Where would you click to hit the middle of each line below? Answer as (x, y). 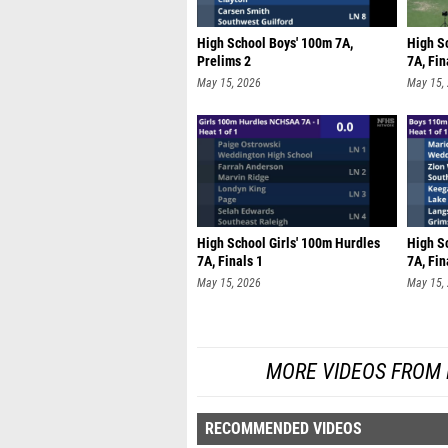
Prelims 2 (224, 61)
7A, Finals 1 (230, 261)
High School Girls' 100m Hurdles (288, 243)
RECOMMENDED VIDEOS (283, 428)
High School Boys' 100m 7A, (275, 43)
